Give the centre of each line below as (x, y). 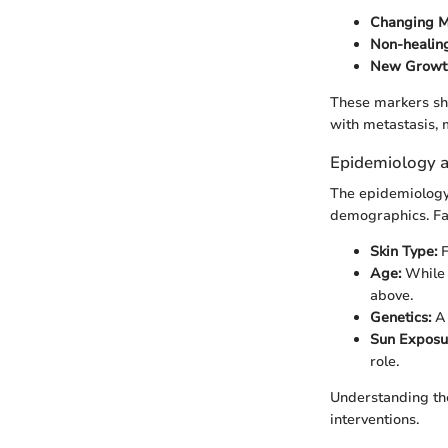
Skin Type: (403, 252)
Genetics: (400, 318)
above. (391, 296)
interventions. (374, 420)
